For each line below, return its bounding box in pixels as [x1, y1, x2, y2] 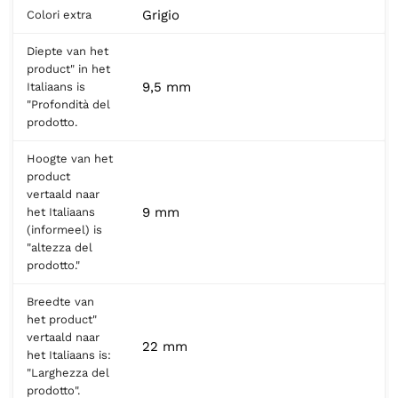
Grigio [142, 6, 179, 23]
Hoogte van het [27, 151, 113, 165]
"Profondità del [27, 97, 110, 111]
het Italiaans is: [27, 347, 111, 362]
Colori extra [27, 7, 92, 21]
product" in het [27, 61, 110, 76]
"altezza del [27, 240, 92, 254]
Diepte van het [27, 44, 108, 58]
